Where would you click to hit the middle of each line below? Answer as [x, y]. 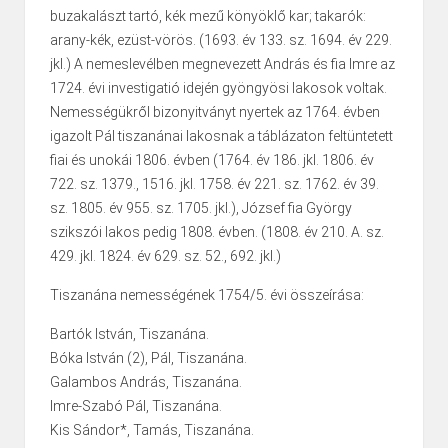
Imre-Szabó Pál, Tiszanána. [136, 406]
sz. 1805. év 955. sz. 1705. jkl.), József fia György [201, 208]
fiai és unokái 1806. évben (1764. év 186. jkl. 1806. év [212, 160]
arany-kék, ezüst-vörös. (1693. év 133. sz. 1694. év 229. [221, 40]
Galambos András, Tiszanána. [146, 382]
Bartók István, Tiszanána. [129, 334]
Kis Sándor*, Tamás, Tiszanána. [152, 430]
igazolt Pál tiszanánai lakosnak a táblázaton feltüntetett [221, 136]
